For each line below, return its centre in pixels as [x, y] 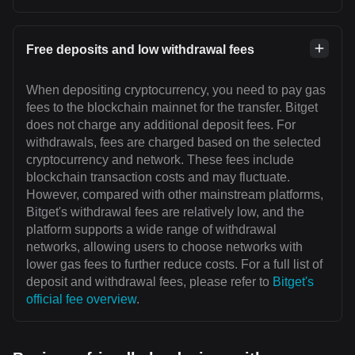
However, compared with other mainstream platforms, [175, 195]
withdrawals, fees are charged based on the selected [174, 143]
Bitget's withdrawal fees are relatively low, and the [165, 212]
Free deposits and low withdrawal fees [140, 50]
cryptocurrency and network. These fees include [160, 160]
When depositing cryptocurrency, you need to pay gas [176, 90]
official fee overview [81, 300]
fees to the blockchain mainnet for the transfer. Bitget [172, 108]
